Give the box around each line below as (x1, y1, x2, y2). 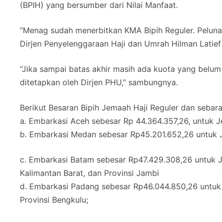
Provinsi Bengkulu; (20, 195, 88, 205)
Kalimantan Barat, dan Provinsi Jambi (20, 168, 159, 178)
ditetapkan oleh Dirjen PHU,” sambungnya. (20, 77, 178, 88)
